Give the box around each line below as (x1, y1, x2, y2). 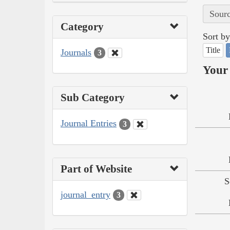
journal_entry (61, 189, 110, 200)
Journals (61, 47, 91, 57)
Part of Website (61, 162, 132, 175)
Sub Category (61, 91, 125, 104)
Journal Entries (61, 118, 117, 129)
